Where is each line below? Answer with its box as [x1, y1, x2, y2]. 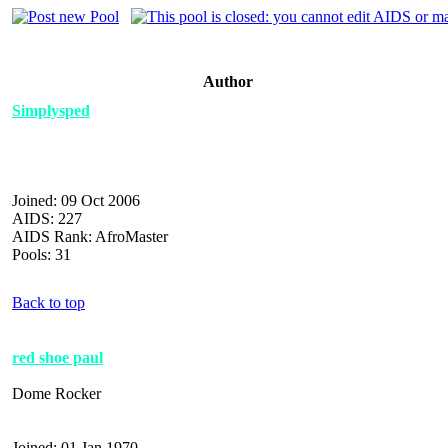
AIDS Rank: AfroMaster [12, 227, 168, 245]
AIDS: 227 [12, 209, 82, 227]
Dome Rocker [12, 384, 101, 402]
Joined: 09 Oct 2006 [12, 191, 140, 209]
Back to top [12, 293, 85, 311]
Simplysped [12, 101, 90, 119]
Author [203, 72, 253, 90]
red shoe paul [12, 348, 103, 366]
